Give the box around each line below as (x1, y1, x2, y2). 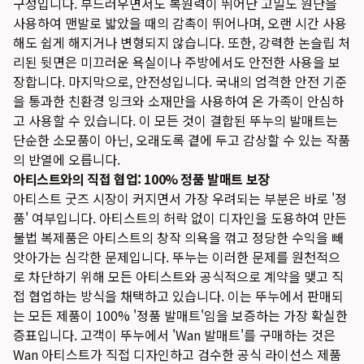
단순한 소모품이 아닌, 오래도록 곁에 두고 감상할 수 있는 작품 (13, 130, 350, 149)
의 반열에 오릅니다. (13, 149, 120, 169)
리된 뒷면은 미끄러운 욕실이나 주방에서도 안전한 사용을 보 (13, 52, 340, 71)
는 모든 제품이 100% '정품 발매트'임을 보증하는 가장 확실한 (13, 305, 348, 325)
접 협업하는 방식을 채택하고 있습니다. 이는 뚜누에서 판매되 (13, 286, 344, 305)
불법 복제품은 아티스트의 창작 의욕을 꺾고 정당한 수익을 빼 (13, 227, 344, 247)
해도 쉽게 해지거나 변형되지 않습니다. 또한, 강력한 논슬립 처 (13, 32, 350, 52)
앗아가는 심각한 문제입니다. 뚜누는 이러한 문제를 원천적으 (13, 247, 340, 266)
